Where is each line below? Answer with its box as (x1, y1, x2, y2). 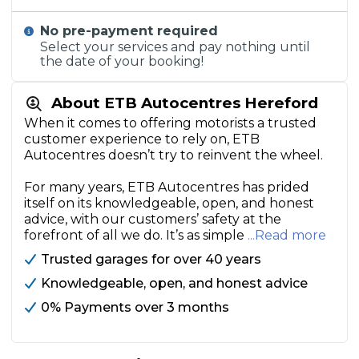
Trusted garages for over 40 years (41, 252, 261, 267)
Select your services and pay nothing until (40, 39, 311, 54)
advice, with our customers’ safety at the (24, 212, 281, 227)
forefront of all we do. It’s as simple (24, 228, 248, 243)
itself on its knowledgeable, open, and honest (24, 196, 314, 211)
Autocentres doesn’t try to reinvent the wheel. (24, 147, 323, 163)
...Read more (248, 228, 326, 243)
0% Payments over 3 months (41, 300, 229, 315)
